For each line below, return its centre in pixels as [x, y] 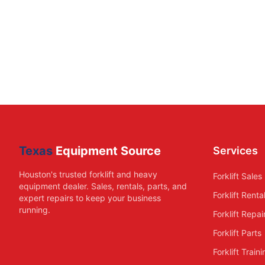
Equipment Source [107, 151]
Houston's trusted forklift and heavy [88, 174]
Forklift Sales [237, 176]
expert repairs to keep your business [90, 198]
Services [235, 151]
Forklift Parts [237, 233]
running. [35, 210]
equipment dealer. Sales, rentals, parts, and [103, 186]
